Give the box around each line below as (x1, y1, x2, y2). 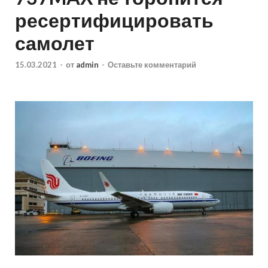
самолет (15, 31, 95, 55)
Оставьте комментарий (108, 59, 196, 69)
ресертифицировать (15, 8, 214, 32)
